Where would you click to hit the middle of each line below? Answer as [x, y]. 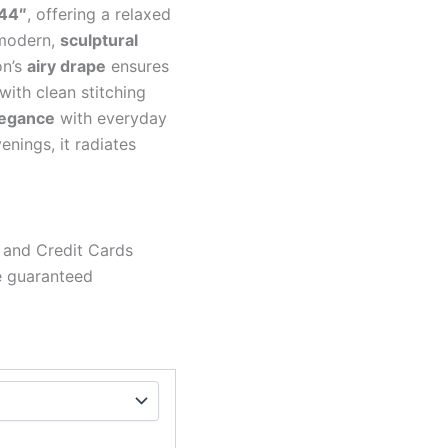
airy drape [66, 65]
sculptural [99, 39]
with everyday [111, 117]
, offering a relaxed [99, 13]
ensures [137, 65]
